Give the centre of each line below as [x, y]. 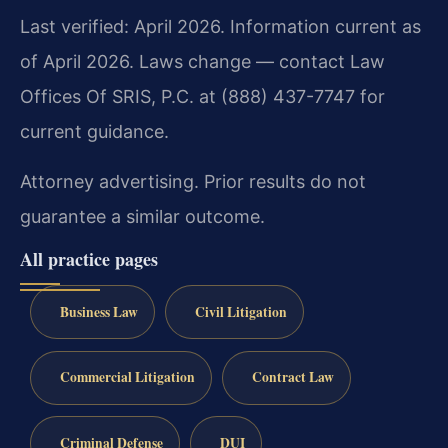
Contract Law [292, 377]
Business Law [98, 311]
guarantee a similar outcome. [142, 216]
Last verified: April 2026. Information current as [220, 26]
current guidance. [94, 131]
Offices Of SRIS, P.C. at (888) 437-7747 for [202, 96]
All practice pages [89, 258]
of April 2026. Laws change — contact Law [202, 61]
